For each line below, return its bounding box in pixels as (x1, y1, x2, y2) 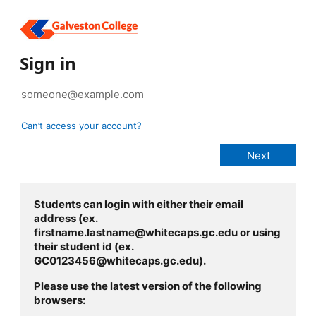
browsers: (34, 293, 85, 308)
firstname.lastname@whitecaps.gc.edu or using (34, 226, 281, 240)
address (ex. (34, 212, 97, 226)
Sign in (20, 51, 76, 75)
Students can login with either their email (34, 197, 243, 212)
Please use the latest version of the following (34, 279, 262, 293)
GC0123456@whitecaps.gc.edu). (34, 254, 206, 268)
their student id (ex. (34, 240, 133, 254)
